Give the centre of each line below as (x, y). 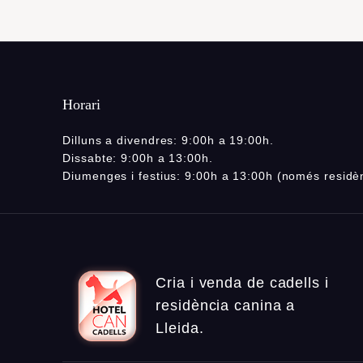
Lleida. (180, 329)
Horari (82, 105)
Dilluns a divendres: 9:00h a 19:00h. (168, 141)
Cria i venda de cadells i (242, 283)
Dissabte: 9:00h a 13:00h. (138, 158)
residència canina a (226, 306)
